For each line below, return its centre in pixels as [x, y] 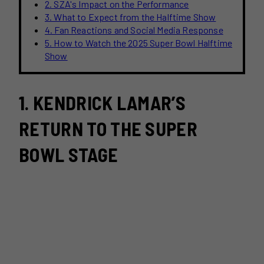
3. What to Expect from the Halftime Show [131, 16]
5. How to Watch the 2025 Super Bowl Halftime [139, 42]
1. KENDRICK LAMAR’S [103, 103]
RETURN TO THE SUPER [108, 129]
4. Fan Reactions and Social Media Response [134, 29]
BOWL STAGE [69, 155]
